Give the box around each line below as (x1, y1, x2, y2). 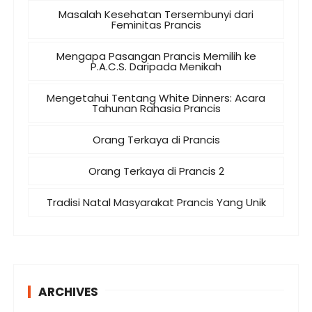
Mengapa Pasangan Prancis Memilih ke (56, 49, 256, 64)
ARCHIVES (38, 283, 99, 301)
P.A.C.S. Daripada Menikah (91, 59, 221, 75)
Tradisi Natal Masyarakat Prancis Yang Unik (46, 195, 266, 210)
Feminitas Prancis (111, 17, 201, 33)
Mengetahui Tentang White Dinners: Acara (47, 91, 265, 106)
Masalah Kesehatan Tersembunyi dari (58, 7, 253, 22)
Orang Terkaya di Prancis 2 (88, 164, 224, 179)
